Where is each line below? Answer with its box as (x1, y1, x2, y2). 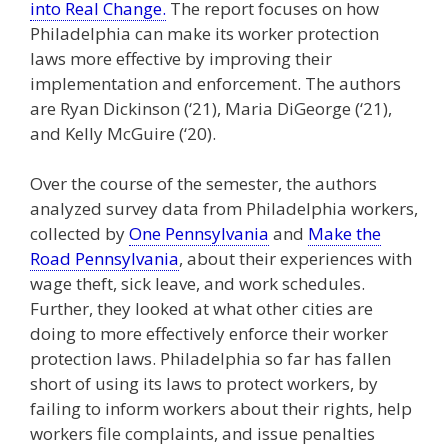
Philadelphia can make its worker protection (30, 21, 379, 45)
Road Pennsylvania (30, 247, 179, 271)
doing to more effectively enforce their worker (30, 322, 388, 346)
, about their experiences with (179, 247, 412, 271)
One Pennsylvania (129, 222, 269, 246)
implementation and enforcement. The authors (30, 71, 401, 95)
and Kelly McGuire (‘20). (30, 121, 216, 145)
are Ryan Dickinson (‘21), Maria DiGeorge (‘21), (30, 96, 392, 120)
